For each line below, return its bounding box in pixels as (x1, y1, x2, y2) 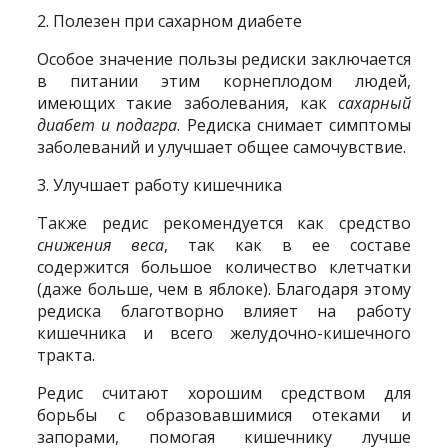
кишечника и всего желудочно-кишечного (37, 321, 411, 344)
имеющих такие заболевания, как (37, 91, 338, 114)
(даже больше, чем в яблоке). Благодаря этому (37, 277, 411, 300)
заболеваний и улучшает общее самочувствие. (37, 135, 407, 158)
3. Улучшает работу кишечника (37, 173, 283, 196)
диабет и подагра (37, 113, 178, 136)
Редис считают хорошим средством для (37, 381, 411, 404)
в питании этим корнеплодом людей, (37, 69, 411, 92)
